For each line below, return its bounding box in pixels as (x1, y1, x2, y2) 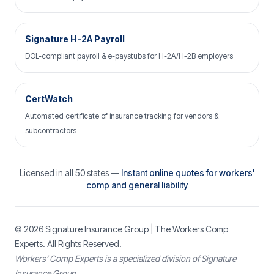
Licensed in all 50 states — (19, 168, 121, 178)
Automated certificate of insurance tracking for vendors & (25, 111, 218, 120)
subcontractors (25, 126, 76, 135)
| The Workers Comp (149, 224, 228, 234)
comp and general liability (86, 180, 188, 190)
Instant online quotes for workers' (120, 168, 255, 178)
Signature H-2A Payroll (25, 34, 125, 44)
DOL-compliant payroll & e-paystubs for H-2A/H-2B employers (25, 51, 233, 61)
